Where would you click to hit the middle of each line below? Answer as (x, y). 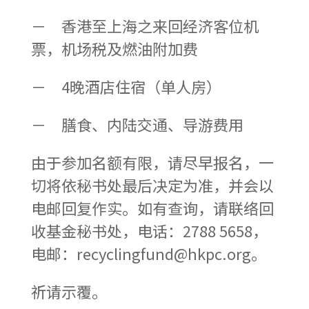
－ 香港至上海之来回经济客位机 (144, 25)
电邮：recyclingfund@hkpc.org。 (148, 253)
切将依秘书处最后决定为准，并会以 (152, 185)
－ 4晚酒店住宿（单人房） (126, 86)
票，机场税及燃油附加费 (114, 48)
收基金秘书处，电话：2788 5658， (149, 230)
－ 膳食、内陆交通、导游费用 (137, 124)
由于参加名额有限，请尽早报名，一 (152, 162)
